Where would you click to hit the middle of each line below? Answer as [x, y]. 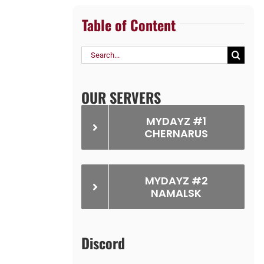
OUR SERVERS [121, 98]
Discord [103, 243]
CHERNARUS [176, 134]
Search [95, 54]
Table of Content [128, 25]
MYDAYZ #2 [176, 181]
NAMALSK [176, 193]
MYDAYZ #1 [176, 121]
